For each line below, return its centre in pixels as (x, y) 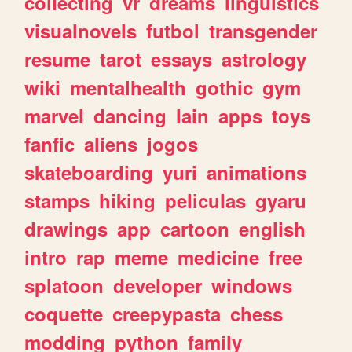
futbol (173, 30)
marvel (55, 115)
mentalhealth (128, 87)
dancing (130, 115)
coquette (64, 313)
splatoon (64, 285)
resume (58, 59)
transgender (264, 30)
